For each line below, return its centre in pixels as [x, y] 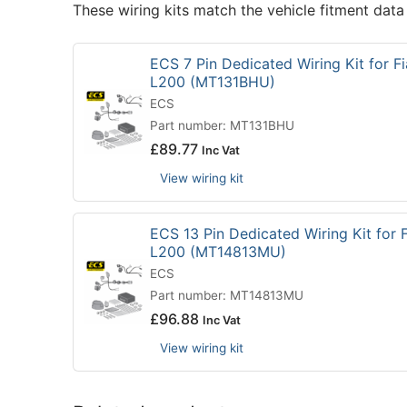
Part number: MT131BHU [222, 125]
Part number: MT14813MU [227, 295]
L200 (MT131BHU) [213, 81]
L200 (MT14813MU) [218, 251]
